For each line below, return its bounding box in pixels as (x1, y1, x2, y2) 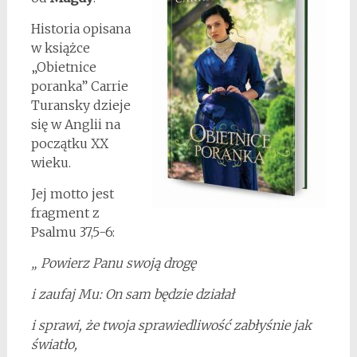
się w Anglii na (30, 116, 120, 132)
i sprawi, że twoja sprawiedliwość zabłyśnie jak (30, 317, 312, 333)
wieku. (30, 155, 71, 171)
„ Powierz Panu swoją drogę (30, 255, 196, 271)
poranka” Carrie (30, 78, 128, 94)
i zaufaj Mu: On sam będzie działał (30, 286, 234, 302)
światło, (30, 336, 77, 352)
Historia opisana (30, 21, 131, 37)
